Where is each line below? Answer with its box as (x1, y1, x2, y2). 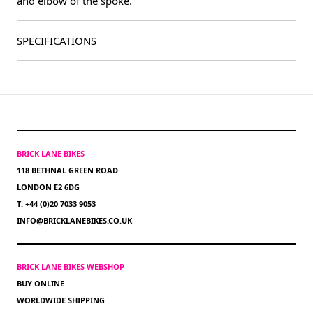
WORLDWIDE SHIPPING (17, 295, 105, 306)
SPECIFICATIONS (17, 34, 96, 48)
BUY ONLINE (17, 278, 64, 289)
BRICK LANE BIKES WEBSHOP (17, 261, 124, 272)
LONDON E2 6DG (17, 182, 80, 193)
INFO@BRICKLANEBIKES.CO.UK (17, 215, 132, 226)
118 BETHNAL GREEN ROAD (17, 165, 118, 176)
